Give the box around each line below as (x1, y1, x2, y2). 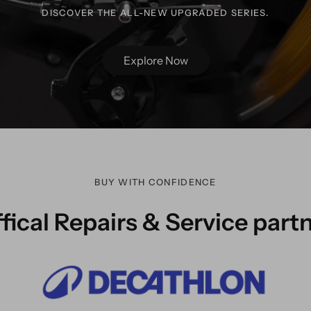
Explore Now (123, 53, 188, 68)
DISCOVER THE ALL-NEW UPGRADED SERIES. (42, 8, 269, 19)
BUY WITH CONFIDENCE (94, 177, 217, 188)
